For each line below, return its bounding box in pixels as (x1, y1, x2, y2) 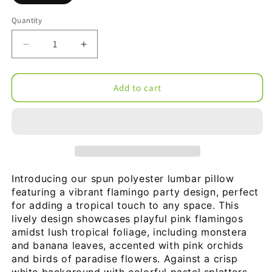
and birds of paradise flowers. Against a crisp (12, 253, 238, 265)
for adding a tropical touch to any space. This (12, 199, 239, 212)
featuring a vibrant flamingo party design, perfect (12, 186, 259, 199)
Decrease (25, 43, 72, 56)
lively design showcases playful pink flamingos (12, 212, 243, 225)
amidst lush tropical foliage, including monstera (12, 226, 247, 239)
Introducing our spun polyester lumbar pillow (12, 172, 234, 185)
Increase (83, 43, 124, 56)
